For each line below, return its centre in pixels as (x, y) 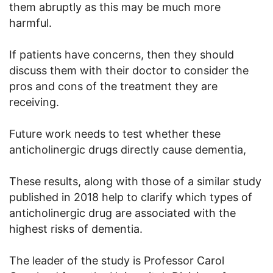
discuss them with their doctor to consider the (129, 70)
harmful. (30, 23)
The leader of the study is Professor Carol (117, 260)
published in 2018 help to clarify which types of (131, 197)
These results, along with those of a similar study (135, 181)
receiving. (34, 102)
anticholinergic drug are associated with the (122, 213)
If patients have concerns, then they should (122, 54)
